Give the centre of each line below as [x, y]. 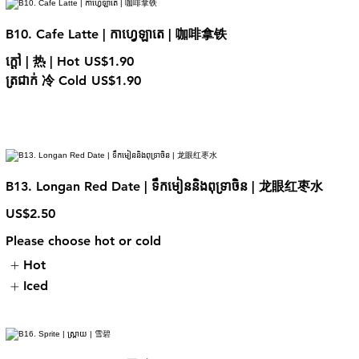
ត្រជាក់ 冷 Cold [46, 80]
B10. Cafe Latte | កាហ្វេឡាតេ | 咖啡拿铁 [116, 34]
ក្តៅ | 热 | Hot [42, 61]
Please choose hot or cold [83, 240]
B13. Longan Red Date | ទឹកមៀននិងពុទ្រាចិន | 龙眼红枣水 [164, 186]
